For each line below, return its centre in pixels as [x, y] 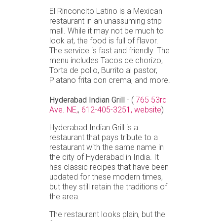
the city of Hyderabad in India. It [104, 157]
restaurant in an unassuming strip [106, 21]
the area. [65, 196]
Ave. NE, [64, 110]
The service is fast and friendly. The [110, 50]
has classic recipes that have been [109, 167]
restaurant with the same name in [107, 147]
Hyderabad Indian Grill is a [94, 127]
